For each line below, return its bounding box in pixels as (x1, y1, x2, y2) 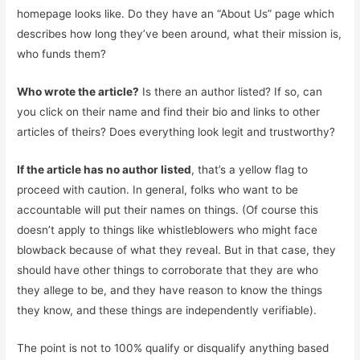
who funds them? (17, 47, 107, 61)
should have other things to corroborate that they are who (17, 263, 319, 276)
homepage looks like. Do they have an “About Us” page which (17, 7, 335, 21)
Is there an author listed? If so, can (139, 84, 323, 98)
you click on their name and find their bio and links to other (17, 104, 321, 118)
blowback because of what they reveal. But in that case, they (17, 243, 337, 256)
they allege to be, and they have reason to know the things (17, 283, 323, 297)
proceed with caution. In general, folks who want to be (17, 182, 299, 196)
